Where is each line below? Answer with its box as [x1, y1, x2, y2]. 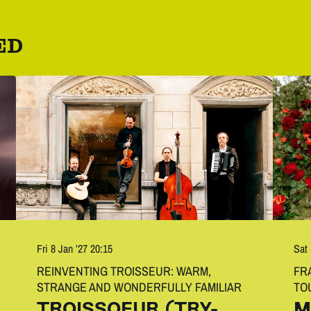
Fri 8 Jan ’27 [37, 241, 91, 257]
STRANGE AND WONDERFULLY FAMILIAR [37, 278, 242, 296]
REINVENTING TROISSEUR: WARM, [37, 262, 212, 280]
